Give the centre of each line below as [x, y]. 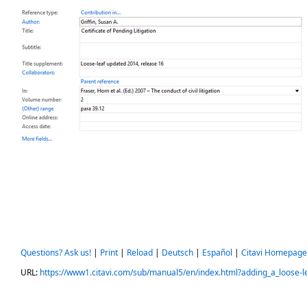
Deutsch [177, 253]
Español [217, 253]
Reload [140, 253]
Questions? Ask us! [56, 253]
